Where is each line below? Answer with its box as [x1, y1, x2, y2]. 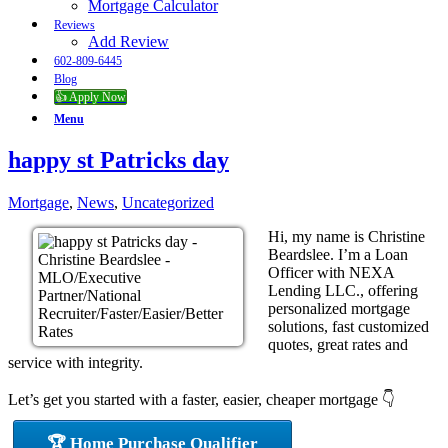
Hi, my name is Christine [268, 227, 425, 245]
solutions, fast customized [268, 317, 429, 335]
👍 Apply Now [55, 89, 126, 104]
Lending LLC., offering [268, 281, 418, 299]
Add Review [88, 32, 169, 50]
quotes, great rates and [268, 335, 408, 353]
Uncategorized [122, 193, 214, 211]
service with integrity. [8, 353, 143, 371]
